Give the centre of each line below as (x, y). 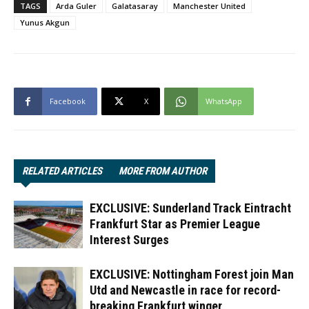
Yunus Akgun (45, 22)
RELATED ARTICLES (62, 171)
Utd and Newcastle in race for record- (185, 290)
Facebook (68, 101)
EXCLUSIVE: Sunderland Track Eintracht (190, 208)
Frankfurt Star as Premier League (175, 223)
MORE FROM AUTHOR (163, 171)
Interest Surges (129, 239)
